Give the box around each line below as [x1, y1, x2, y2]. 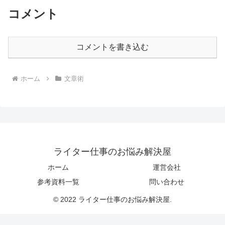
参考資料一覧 [37, 178, 79, 186]
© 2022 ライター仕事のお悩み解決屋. [53, 195, 172, 204]
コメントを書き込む [76, 43, 149, 52]
